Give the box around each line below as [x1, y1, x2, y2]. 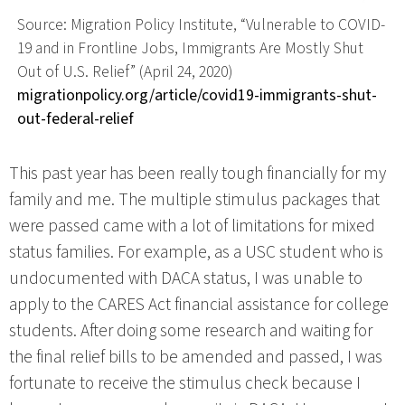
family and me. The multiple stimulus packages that [9, 187, 380, 213]
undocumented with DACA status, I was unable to [9, 266, 363, 292]
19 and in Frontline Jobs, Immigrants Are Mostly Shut [16, 37, 363, 61]
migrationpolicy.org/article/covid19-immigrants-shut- [16, 84, 377, 108]
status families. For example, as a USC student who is [9, 240, 383, 266]
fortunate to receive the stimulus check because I [9, 371, 361, 397]
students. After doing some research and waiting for [9, 318, 372, 344]
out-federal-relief [16, 108, 134, 131]
